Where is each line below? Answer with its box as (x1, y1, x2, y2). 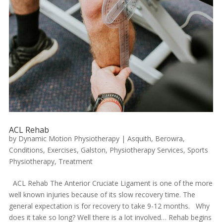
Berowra (155, 134, 183, 144)
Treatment (58, 157, 93, 166)
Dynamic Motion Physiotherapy (18, 134, 119, 144)
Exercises (47, 145, 77, 155)
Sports (187, 145, 208, 155)
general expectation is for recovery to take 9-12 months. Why (8, 201, 210, 211)
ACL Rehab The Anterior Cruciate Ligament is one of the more (8, 178, 213, 188)
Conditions (8, 145, 43, 155)
